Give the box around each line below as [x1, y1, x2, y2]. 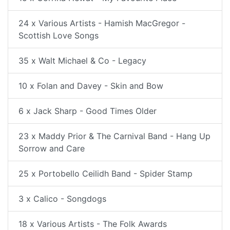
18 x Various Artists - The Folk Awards [18, 219, 167, 229]
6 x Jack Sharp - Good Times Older [18, 106, 157, 116]
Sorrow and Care [18, 143, 85, 154]
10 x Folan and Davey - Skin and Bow [18, 81, 163, 91]
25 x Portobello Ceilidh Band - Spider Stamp [18, 168, 193, 179]
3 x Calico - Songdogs [18, 194, 106, 204]
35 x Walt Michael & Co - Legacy [18, 55, 146, 66]
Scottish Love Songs [18, 30, 99, 41]
